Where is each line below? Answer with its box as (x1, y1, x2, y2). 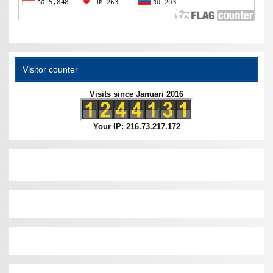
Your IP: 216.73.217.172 (93, 121, 180, 131)
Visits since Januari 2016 (90, 89, 183, 99)
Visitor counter (22, 65, 78, 74)
